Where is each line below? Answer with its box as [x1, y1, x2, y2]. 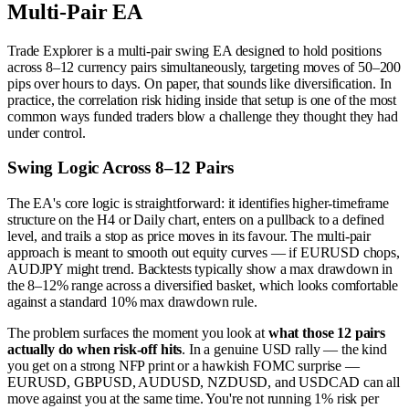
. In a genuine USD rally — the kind [182, 341, 387, 358]
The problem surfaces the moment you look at [7, 325, 268, 341]
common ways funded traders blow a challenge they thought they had [7, 108, 398, 124]
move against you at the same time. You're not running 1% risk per [7, 391, 379, 407]
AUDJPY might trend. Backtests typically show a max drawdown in [7, 261, 393, 278]
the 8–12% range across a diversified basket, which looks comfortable [7, 278, 399, 294]
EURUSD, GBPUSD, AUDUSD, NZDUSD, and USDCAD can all [7, 374, 400, 391]
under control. [7, 124, 86, 141]
